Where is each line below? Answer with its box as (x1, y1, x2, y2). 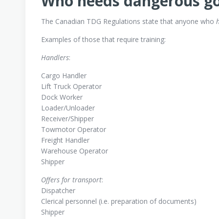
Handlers (41, 53, 69, 62)
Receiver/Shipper (41, 114, 94, 123)
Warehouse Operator (41, 146, 108, 155)
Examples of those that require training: (41, 35, 166, 44)
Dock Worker (41, 92, 83, 102)
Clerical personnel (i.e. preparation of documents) (41, 197, 197, 206)
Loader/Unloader (41, 103, 95, 112)
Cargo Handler (41, 71, 87, 80)
